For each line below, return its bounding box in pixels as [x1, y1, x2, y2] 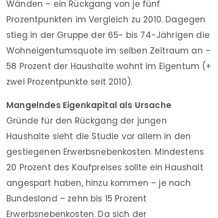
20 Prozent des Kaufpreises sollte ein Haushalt [6, 162, 203, 173]
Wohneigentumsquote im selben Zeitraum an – [6, 45, 211, 56]
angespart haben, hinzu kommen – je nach [6, 177, 191, 189]
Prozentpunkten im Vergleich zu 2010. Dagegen [6, 14, 206, 25]
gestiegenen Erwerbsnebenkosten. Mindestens [6, 146, 204, 158]
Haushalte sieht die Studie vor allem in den [6, 130, 191, 142]
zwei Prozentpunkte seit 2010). [6, 76, 133, 88]
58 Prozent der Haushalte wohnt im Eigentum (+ [6, 60, 212, 72]
